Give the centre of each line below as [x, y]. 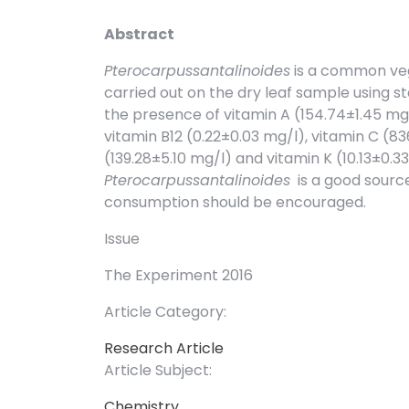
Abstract [139, 35]
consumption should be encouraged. [235, 203]
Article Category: [165, 312]
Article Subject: [158, 371]
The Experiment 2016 [178, 276]
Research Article [164, 349]
